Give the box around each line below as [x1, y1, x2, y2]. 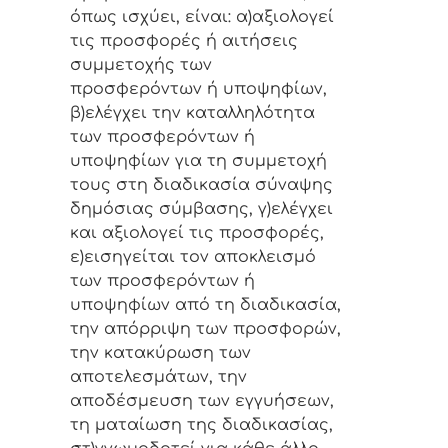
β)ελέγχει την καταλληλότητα [70, 104, 315, 123]
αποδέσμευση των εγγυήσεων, [70, 392, 334, 411]
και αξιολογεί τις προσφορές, [70, 224, 324, 243]
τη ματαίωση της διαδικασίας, [70, 416, 333, 435]
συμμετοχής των [70, 56, 212, 75]
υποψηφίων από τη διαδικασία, [70, 296, 341, 315]
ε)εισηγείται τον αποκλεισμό [70, 248, 316, 267]
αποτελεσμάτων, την [70, 368, 247, 387]
